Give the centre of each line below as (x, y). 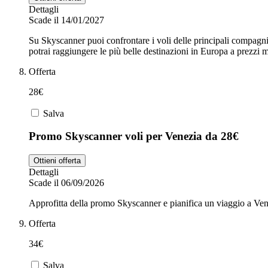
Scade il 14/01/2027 (66, 20)
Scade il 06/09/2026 (66, 183)
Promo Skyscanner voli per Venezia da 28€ (134, 136)
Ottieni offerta (57, 161)
